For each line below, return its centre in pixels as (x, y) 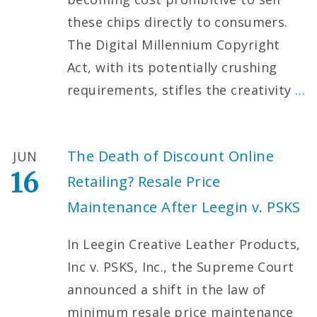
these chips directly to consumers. (178, 22)
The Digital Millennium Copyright (174, 44)
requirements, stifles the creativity (181, 90)
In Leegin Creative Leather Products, (184, 244)
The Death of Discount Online (171, 156)
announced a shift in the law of (167, 289)
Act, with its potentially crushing (172, 67)
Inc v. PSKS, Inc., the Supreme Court (181, 266)
